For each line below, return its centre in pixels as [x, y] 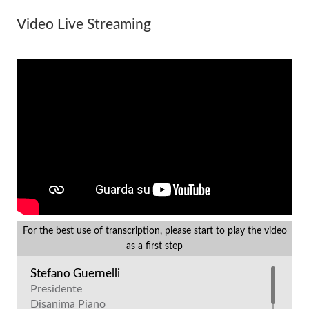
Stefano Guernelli [76, 273]
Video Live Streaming [84, 24]
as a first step [154, 246]
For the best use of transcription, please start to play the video [154, 231]
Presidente [57, 289]
